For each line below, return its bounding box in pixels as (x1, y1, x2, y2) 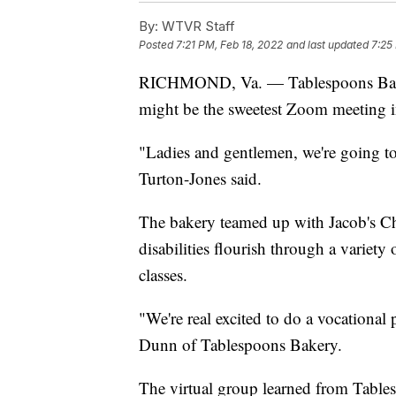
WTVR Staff (158, 17, 235, 34)
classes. (139, 263, 187, 286)
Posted (139, 37, 176, 51)
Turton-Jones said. (139, 166, 262, 189)
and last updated (286, 37, 369, 51)
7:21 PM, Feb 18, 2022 (176, 37, 283, 51)
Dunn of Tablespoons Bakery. (139, 332, 342, 355)
